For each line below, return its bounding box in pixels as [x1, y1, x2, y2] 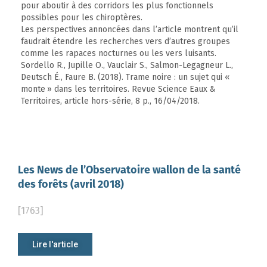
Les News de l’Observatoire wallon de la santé [18, 165, 241, 177]
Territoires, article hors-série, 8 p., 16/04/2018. [21, 96, 200, 107]
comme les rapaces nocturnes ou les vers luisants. [21, 48, 216, 59]
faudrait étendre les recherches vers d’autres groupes [21, 36, 230, 47]
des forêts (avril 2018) [18, 179, 124, 191]
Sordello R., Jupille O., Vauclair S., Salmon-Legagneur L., [21, 60, 233, 71]
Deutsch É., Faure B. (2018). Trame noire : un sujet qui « [21, 72, 231, 83]
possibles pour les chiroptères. [21, 13, 142, 23]
